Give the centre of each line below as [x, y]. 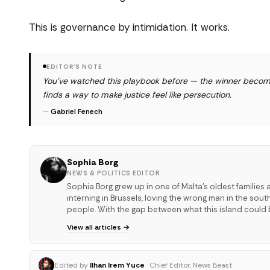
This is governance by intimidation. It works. [129, 27]
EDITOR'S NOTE [74, 66]
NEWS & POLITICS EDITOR [113, 173]
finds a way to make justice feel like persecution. [137, 94]
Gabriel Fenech [77, 111]
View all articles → [98, 227]
